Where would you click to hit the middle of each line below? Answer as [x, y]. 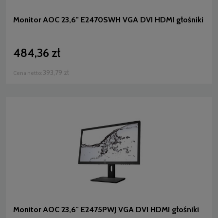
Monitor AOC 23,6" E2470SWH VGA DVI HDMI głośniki [108, 19]
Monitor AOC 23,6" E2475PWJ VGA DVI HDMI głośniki [106, 210]
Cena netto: [28, 73]
